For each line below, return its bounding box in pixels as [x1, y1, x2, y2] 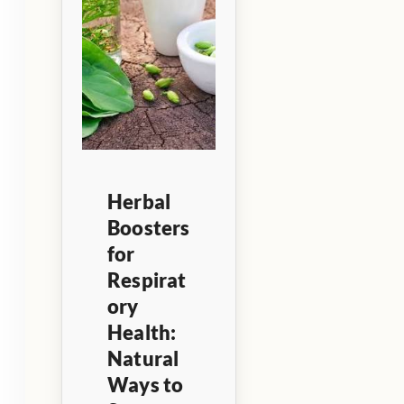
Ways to [107, 372, 184, 397]
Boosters [107, 215, 190, 240]
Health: [107, 319, 177, 344]
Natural [107, 345, 179, 371]
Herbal [107, 188, 171, 214]
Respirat [107, 267, 187, 292]
